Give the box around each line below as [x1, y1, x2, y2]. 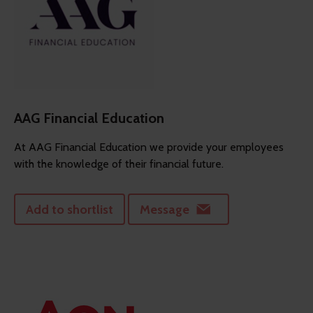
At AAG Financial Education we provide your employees [14, 140, 284, 154]
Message [140, 201, 189, 217]
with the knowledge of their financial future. [14, 157, 224, 171]
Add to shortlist [26, 201, 113, 217]
